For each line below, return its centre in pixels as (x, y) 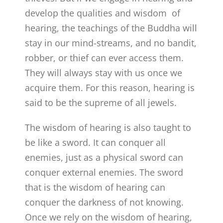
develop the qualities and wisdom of (103, 13)
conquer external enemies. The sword (104, 172)
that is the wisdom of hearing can (95, 187)
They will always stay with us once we (104, 72)
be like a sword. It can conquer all (96, 142)
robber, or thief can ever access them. (105, 57)
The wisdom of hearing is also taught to (108, 127)
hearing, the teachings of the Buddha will (111, 28)
